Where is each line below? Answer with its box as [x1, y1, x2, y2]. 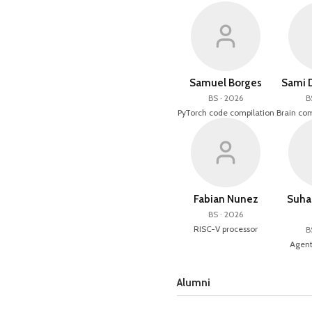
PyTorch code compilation [177, 107, 274, 118]
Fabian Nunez [193, 193, 258, 205]
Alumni [177, 276, 210, 289]
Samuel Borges [189, 77, 262, 89]
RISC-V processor [194, 224, 258, 234]
